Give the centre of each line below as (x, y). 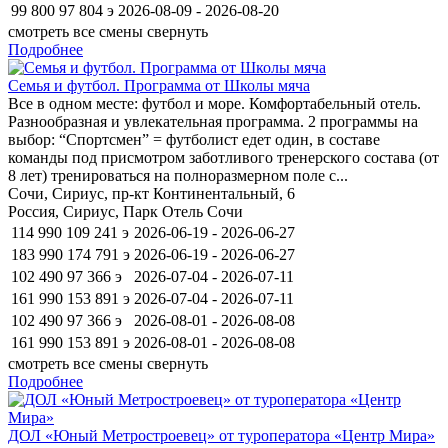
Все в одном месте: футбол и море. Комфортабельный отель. (214, 103)
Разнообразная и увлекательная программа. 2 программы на (213, 121)
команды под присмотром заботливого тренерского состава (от (223, 157)
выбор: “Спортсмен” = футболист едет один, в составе (194, 139)
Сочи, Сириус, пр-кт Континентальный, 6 (151, 193)
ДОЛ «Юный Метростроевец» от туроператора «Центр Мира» (221, 435)
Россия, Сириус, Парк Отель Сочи (125, 211)
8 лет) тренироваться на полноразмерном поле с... (178, 175)
